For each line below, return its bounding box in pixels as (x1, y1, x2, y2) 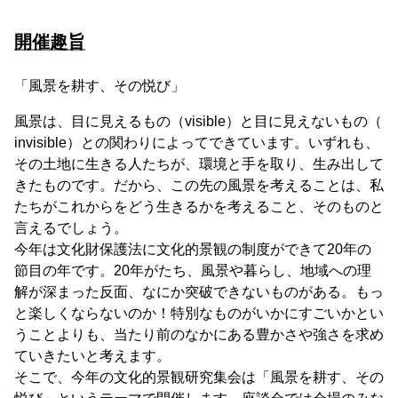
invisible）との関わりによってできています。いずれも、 (14, 135, 379, 150)
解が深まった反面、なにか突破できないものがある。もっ (14, 284, 384, 299)
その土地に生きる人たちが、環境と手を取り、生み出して (14, 156, 384, 171)
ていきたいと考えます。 (14, 348, 171, 363)
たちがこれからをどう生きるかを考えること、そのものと (14, 199, 384, 214)
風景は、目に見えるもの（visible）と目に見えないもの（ (14, 114, 382, 129)
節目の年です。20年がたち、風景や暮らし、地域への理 (14, 263, 371, 278)
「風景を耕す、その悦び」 (14, 78, 185, 93)
